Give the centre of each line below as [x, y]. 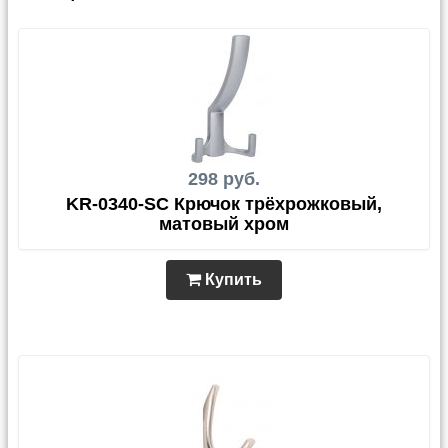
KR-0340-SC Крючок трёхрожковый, [224, 204]
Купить [231, 279]
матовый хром [224, 224]
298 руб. [224, 179]
